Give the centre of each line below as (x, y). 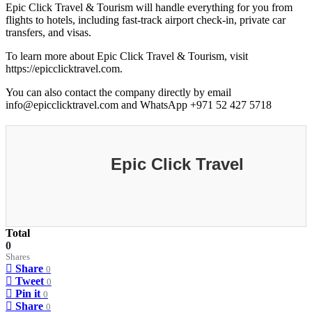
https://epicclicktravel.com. (64, 68)
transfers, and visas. (48, 32)
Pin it (28, 293)
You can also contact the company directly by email (118, 92)
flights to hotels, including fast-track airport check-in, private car (146, 19)
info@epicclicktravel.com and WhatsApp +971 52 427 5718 (139, 104)
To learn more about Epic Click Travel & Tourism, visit (127, 56)
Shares (18, 257)
